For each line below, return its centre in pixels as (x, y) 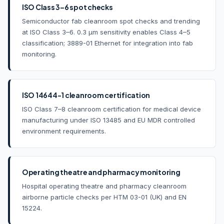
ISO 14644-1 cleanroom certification (86, 95)
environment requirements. (64, 131)
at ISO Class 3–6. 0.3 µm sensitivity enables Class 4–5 (106, 32)
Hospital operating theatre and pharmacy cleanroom (104, 186)
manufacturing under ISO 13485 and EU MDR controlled (108, 120)
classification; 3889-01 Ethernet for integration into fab (107, 43)
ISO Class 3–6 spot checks (67, 7)
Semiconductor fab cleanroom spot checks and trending (111, 21)
